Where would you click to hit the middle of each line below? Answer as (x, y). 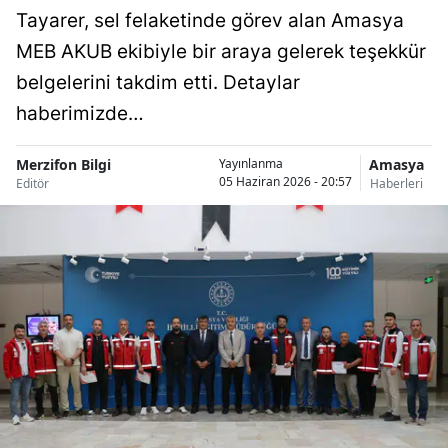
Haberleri (396, 183)
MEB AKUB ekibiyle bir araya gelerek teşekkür (221, 51)
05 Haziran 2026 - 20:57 (285, 182)
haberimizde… (80, 113)
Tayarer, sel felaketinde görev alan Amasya (210, 20)
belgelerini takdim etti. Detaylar (158, 82)
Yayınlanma (251, 164)
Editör (32, 183)
